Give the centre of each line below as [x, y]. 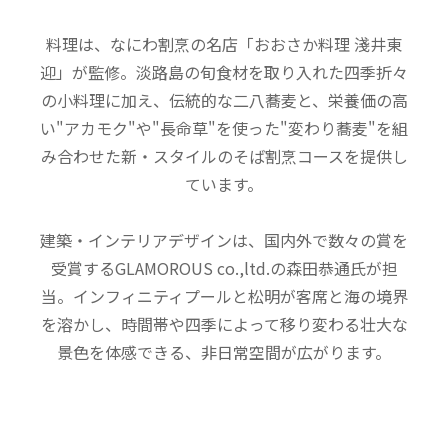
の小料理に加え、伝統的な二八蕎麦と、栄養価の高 [224, 99]
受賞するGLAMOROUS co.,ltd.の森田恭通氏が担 [224, 267]
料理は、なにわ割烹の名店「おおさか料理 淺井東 [224, 43]
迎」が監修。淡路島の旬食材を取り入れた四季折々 [224, 71]
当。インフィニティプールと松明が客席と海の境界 [224, 295]
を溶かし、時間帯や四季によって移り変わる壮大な [224, 323]
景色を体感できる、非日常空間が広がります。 [224, 351]
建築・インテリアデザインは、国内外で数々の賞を [224, 239]
